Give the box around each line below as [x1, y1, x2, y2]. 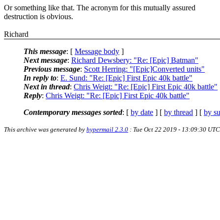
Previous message [24, 64, 80, 73]
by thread [164, 108, 193, 116]
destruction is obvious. [4, 12, 73, 21]
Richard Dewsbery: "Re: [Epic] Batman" [71, 55, 198, 64]
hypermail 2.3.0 [86, 125, 128, 133]
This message [24, 47, 66, 55]
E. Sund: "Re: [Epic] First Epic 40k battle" [60, 73, 192, 82]
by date [131, 108, 153, 116]
